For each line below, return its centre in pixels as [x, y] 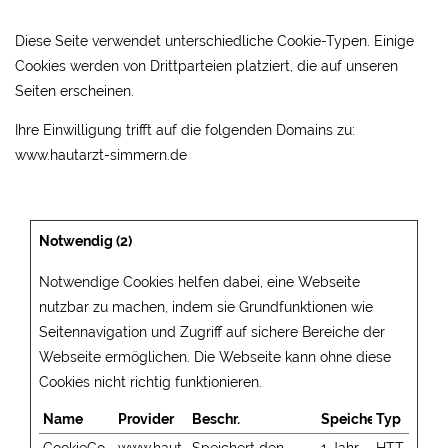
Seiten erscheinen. [74, 91]
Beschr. [216, 419]
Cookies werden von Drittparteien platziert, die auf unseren [206, 66]
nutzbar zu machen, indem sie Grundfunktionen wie [206, 307]
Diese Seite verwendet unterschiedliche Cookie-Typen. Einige [214, 41]
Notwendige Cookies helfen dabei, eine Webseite [199, 282]
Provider [146, 419]
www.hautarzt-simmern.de [101, 155]
